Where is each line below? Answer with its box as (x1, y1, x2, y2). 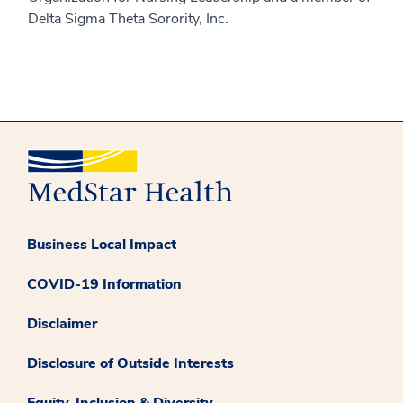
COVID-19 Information (27, 273, 182, 294)
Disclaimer (27, 313, 97, 334)
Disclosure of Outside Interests (27, 353, 234, 373)
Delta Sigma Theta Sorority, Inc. (28, 9, 232, 29)
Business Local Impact (27, 234, 176, 255)
